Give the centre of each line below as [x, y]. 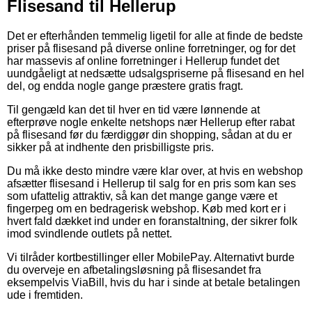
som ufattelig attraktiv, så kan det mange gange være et [142, 196]
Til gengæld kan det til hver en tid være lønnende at [133, 109]
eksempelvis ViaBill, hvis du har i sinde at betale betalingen [154, 282]
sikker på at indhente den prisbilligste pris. [110, 147]
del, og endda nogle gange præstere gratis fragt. [125, 86]
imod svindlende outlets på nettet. [89, 233]
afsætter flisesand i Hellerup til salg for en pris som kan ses [151, 183]
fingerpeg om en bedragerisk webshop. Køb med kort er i [147, 208]
